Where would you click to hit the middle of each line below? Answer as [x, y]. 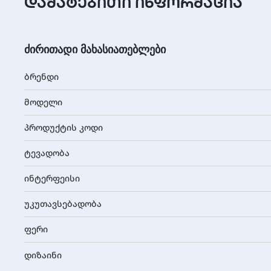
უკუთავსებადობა [63, 204]
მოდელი [43, 102]
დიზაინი [43, 255]
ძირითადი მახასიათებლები [95, 49]
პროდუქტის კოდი [64, 128]
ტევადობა [47, 153]
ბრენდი [41, 77]
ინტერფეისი [52, 178]
